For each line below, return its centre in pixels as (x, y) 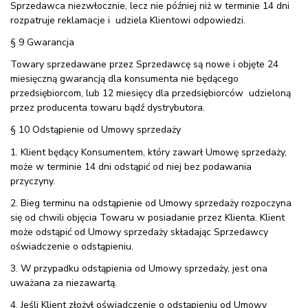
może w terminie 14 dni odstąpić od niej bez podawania (131, 166)
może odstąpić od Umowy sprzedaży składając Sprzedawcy (139, 232)
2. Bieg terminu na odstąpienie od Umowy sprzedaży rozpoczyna (151, 203)
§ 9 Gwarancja (42, 43)
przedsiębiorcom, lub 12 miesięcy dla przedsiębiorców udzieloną (151, 93)
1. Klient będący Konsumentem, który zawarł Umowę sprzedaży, (148, 152)
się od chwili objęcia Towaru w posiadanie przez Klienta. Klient (147, 217)
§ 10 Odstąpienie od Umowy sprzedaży (96, 130)
